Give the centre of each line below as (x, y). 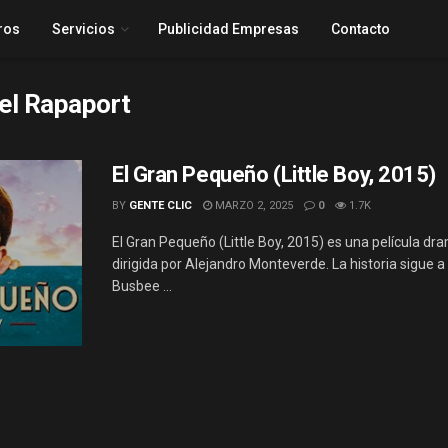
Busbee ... (142, 286)
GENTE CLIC (160, 205)
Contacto (360, 29)
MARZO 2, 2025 (252, 205)
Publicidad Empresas (228, 29)
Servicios (83, 29)
